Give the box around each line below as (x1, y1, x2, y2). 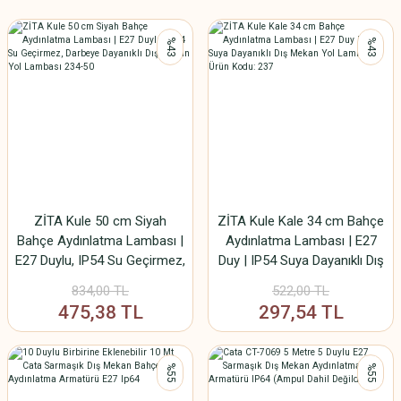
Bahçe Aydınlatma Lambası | (17, 233, 183, 249)
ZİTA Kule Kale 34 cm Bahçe (218, 213, 384, 229)
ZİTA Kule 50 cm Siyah (34, 213, 166, 229)
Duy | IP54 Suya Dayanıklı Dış (218, 252, 384, 269)
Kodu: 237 (271, 292, 330, 308)
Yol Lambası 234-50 (41, 292, 159, 308)
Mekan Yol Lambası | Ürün (225, 272, 377, 288)
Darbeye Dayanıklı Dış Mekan (18, 272, 183, 288)
